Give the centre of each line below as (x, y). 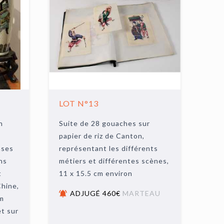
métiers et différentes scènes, (114, 161)
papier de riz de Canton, (102, 136)
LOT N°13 (79, 103)
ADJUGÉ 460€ (96, 193)
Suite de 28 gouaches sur (105, 123)
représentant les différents (109, 148)
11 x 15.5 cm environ (96, 173)
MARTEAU (142, 193)
